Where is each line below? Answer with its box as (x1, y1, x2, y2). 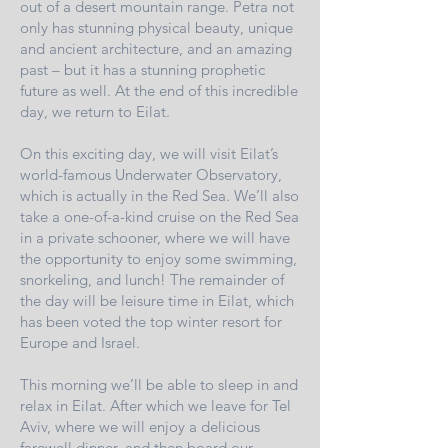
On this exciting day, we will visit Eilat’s (20, 144, 278, 164)
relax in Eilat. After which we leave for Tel (20, 396, 291, 416)
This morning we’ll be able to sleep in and (20, 375, 298, 395)
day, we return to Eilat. (20, 102, 170, 122)
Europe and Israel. (20, 333, 140, 353)
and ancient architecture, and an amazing (20, 39, 292, 59)
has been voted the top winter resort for (20, 312, 282, 332)
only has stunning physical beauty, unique (20, 18, 293, 38)
